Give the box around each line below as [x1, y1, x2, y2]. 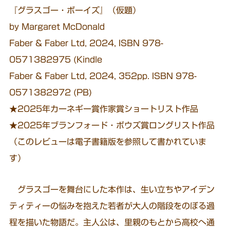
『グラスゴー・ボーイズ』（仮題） [9, 6, 141, 15]
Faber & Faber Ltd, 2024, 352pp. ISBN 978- [9, 72, 197, 81]
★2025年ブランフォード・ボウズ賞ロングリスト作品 [9, 121, 215, 130]
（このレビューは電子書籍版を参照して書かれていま [9, 138, 207, 146]
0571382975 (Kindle [9, 55, 103, 64]
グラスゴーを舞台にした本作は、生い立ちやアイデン [9, 185, 215, 194]
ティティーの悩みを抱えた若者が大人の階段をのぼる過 [9, 202, 215, 210]
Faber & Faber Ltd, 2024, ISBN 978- [9, 39, 164, 48]
